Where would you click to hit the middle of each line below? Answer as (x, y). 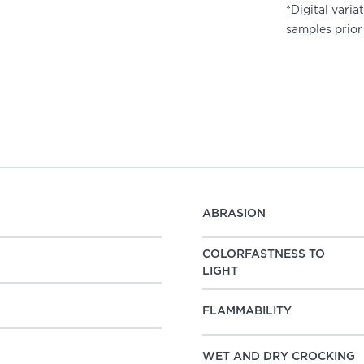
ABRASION (234, 214)
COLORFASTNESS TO (264, 254)
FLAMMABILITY (247, 312)
